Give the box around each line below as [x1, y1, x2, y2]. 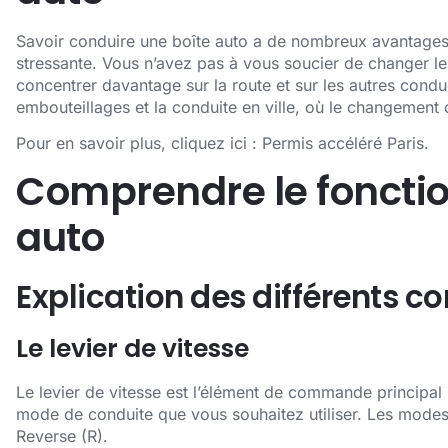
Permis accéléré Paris [262, 133, 424, 154]
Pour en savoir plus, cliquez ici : [16, 133, 262, 154]
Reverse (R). [16, 425, 108, 446]
